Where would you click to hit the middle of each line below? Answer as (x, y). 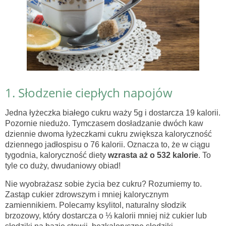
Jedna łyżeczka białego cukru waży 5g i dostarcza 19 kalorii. (113, 112)
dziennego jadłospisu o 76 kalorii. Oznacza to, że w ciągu (107, 144)
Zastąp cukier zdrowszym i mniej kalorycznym (87, 194)
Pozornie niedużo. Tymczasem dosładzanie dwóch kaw (104, 123)
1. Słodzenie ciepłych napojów (89, 92)
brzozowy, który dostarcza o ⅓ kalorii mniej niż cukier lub (106, 215)
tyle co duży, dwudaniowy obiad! (63, 165)
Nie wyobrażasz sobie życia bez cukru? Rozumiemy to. (103, 184)
